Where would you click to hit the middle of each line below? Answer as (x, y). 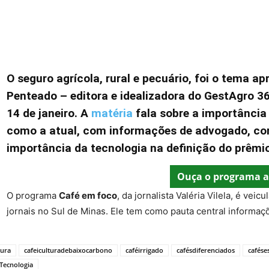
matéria (113, 113)
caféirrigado (144, 250)
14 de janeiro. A (49, 113)
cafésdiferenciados (206, 250)
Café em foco (88, 195)
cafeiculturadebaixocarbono (68, 250)
